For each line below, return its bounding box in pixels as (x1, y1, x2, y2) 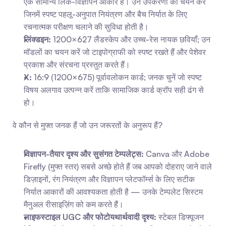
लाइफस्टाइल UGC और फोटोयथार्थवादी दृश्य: (24, 212, 156, 222)
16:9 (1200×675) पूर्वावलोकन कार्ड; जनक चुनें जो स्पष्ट (32, 72, 202, 82)
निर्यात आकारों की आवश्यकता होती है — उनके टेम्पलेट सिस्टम (24, 187, 203, 197)
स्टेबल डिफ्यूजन (156, 212, 204, 222)
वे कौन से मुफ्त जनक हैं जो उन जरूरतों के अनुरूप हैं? (13, 120, 162, 130)
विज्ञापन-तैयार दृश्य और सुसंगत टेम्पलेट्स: (24, 149, 144, 159)
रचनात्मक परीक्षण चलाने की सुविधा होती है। (24, 22, 149, 32)
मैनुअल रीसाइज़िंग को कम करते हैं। (24, 199, 124, 209)
